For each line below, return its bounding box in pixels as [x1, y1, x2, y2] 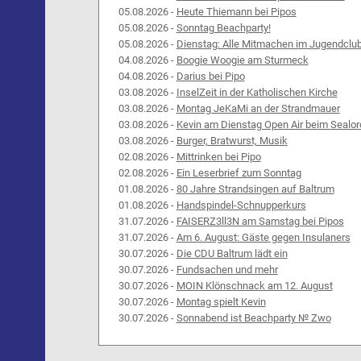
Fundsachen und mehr [176, 263, 278, 276]
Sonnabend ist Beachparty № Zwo [176, 312, 331, 325]
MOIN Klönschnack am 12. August [176, 280, 333, 293]
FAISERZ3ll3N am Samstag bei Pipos [176, 215, 344, 228]
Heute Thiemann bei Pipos [176, 6, 297, 19]
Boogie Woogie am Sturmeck [176, 54, 309, 67]
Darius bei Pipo [176, 70, 245, 83]
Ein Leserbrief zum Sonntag [176, 167, 301, 180]
